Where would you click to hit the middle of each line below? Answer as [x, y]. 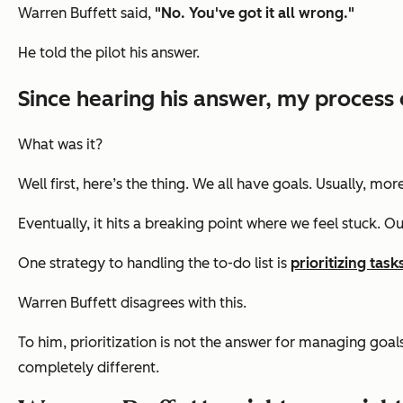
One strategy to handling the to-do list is [154, 263]
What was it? [62, 144]
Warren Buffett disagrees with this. [132, 302]
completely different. [89, 367]
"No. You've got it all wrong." [255, 13]
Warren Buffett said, [86, 13]
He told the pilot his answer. [111, 52]
